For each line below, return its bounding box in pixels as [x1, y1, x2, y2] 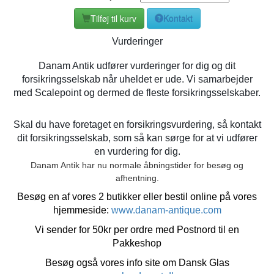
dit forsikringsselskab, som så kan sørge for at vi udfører [17, 132, 257, 143]
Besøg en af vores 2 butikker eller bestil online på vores [17, 191, 257, 202]
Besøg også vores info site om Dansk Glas [45, 257, 229, 268]
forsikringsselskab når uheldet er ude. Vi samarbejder [21, 73, 253, 84]
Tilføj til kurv [90, 12, 136, 24]
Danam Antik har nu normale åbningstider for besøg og [31, 160, 243, 170]
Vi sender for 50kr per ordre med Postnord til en [35, 224, 239, 235]
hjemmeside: [53, 204, 111, 215]
